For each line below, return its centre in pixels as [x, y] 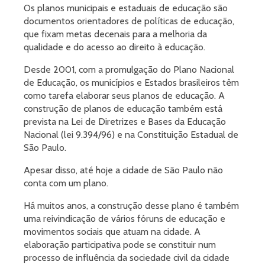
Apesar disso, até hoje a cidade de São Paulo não [123, 170]
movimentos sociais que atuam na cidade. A [112, 232]
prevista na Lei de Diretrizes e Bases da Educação [125, 122]
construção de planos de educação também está [123, 109]
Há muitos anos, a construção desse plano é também [131, 206]
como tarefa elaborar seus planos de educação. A [124, 96]
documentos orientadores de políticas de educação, [129, 21]
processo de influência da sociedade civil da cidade [127, 258]
